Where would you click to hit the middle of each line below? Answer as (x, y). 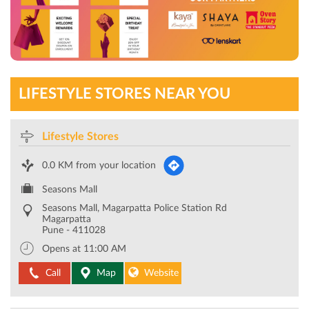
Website (161, 273)
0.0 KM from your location (99, 165)
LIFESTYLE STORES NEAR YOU (124, 93)
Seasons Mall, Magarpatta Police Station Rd (134, 208)
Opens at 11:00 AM (84, 249)
